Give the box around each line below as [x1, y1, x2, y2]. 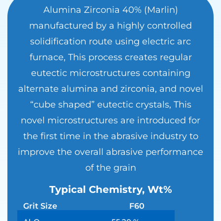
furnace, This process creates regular [29, 52, 192, 63]
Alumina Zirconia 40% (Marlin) [43, 4, 178, 16]
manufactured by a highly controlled [29, 20, 192, 32]
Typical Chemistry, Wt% [49, 184, 172, 196]
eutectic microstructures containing [31, 68, 190, 79]
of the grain [85, 162, 136, 174]
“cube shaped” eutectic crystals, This [30, 99, 191, 110]
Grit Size [23, 201, 57, 211]
